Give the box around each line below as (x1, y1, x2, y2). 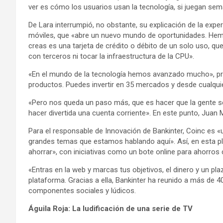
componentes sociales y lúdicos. (28, 186, 136, 195)
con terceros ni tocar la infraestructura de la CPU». (28, 52, 194, 61)
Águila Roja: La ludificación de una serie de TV (28, 204, 193, 213)
